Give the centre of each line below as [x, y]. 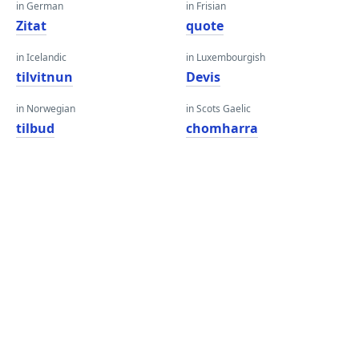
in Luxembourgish [226, 57]
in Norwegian [46, 109]
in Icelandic [41, 57]
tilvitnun [44, 77]
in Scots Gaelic [218, 109]
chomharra [222, 128]
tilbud [35, 128]
